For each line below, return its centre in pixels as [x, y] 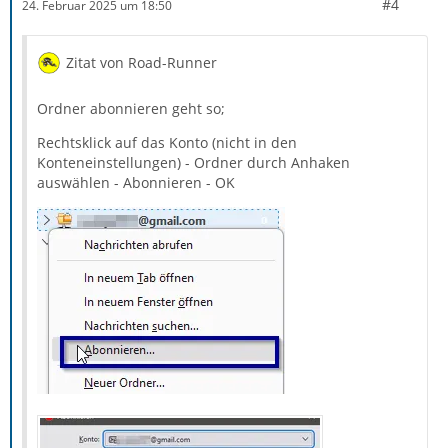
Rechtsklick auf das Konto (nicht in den [167, 143]
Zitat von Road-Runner [141, 63]
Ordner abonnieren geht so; [131, 109]
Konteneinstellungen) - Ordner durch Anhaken [193, 163]
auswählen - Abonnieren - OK [136, 183]
